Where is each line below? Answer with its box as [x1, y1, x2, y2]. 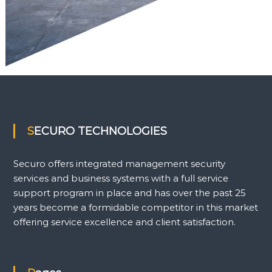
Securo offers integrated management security [13, 157, 225, 169]
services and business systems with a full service [13, 172, 228, 184]
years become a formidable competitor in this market [13, 201, 258, 213]
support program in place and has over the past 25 [13, 186, 246, 199]
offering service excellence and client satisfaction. [13, 216, 236, 228]
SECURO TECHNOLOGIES [33, 124, 167, 138]
